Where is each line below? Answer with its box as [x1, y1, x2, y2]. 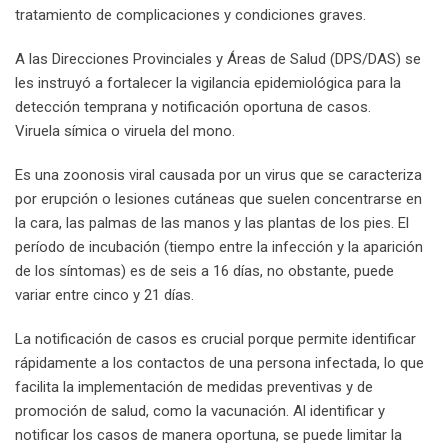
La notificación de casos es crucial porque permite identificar [15, 329, 416, 348]
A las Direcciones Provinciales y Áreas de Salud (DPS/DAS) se [15, 49, 421, 68]
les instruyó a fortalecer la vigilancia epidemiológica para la [15, 73, 401, 92]
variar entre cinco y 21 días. [15, 285, 194, 304]
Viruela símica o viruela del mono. [15, 121, 235, 140]
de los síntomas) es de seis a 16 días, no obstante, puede [15, 261, 394, 280]
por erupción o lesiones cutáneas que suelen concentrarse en [15, 189, 422, 208]
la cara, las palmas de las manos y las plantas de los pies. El [15, 213, 409, 232]
